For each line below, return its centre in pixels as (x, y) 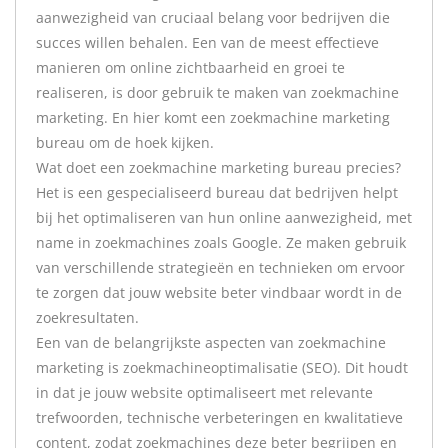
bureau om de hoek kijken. (125, 142)
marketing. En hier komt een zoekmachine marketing (213, 117)
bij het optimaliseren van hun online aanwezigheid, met (224, 217)
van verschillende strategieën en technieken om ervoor (220, 267)
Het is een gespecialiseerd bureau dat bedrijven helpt (217, 192)
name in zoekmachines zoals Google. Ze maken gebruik (221, 242)
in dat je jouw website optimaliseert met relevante (204, 392)
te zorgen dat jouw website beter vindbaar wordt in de (219, 292)
